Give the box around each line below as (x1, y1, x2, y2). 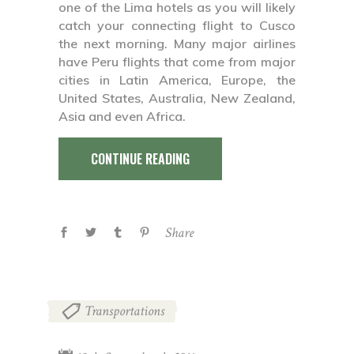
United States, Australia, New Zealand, (58, 89, 296, 106)
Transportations (85, 302, 164, 321)
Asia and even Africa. (58, 107, 186, 124)
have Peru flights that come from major (58, 53, 296, 70)
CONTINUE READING (91, 149, 190, 168)
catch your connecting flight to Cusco (58, 17, 296, 33)
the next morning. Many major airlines (58, 35, 296, 51)
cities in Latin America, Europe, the (58, 71, 296, 88)
